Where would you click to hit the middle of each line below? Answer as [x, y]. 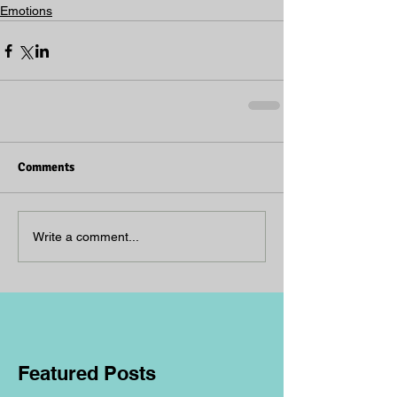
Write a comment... [86, 236]
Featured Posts [87, 373]
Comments [46, 167]
